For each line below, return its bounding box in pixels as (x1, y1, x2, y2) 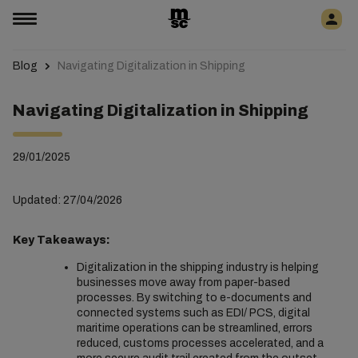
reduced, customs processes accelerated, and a (76, 337, 324, 349)
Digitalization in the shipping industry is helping (76, 261, 319, 273)
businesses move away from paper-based (76, 276, 290, 288)
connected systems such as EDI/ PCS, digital (76, 307, 310, 319)
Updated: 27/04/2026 (12, 194, 122, 206)
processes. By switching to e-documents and (76, 292, 312, 304)
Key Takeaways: (12, 234, 109, 246)
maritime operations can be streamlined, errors (76, 322, 312, 334)
